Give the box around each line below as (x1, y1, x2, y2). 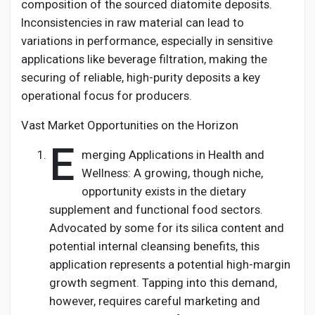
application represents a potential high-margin (49, 257, 290, 271)
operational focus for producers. (21, 89, 192, 103)
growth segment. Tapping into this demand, (49, 276, 277, 290)
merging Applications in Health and (82, 148, 264, 162)
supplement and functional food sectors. (49, 202, 263, 217)
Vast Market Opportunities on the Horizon (21, 118, 238, 132)
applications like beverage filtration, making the (21, 52, 267, 66)
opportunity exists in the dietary (82, 184, 246, 198)
